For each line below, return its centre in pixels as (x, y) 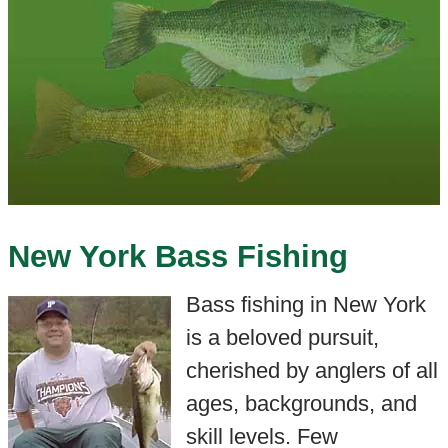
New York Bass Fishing (177, 257)
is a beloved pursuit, (282, 337)
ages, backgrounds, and (301, 403)
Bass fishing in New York (305, 304)
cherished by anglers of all (311, 370)
